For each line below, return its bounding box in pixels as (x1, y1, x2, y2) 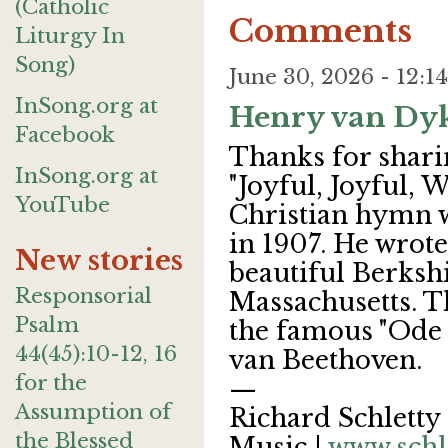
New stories (15, 244, 183, 277)
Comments (229, 12, 412, 51)
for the (15, 370, 87, 396)
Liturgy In (15, 23, 125, 49)
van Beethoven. (229, 345, 422, 377)
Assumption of (15, 399, 171, 425)
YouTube (15, 192, 110, 218)
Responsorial (15, 283, 152, 309)
